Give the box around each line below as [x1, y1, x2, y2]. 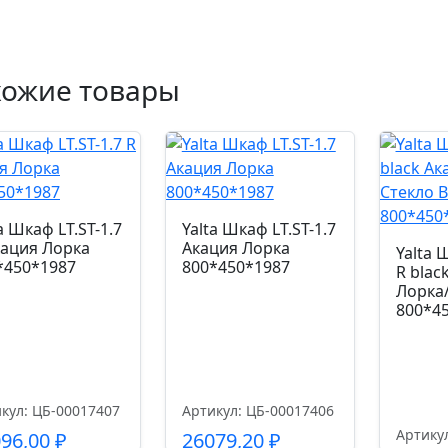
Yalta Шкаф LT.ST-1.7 [181, 218, 336, 240]
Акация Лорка [181, 237, 290, 259]
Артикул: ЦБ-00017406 [181, 401, 334, 420]
